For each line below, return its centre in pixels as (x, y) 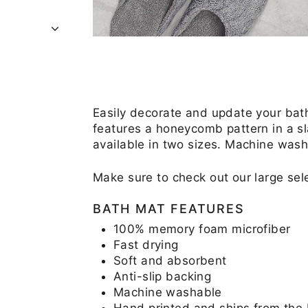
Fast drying (146, 244)
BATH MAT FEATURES (169, 208)
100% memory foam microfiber (202, 229)
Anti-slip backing (163, 276)
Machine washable (168, 292)
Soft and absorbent (170, 260)
